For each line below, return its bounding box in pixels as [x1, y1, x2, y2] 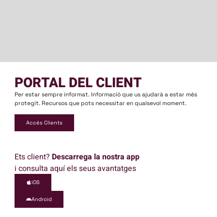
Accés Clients [26, 119, 62, 126]
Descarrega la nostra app [52, 151, 139, 163]
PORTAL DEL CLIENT [15, 73, 142, 93]
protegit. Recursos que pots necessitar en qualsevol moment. [15, 99, 186, 107]
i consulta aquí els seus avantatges [15, 163, 136, 175]
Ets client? [15, 151, 52, 163]
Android [31, 196, 52, 203]
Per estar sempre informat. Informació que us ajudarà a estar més [15, 90, 197, 98]
